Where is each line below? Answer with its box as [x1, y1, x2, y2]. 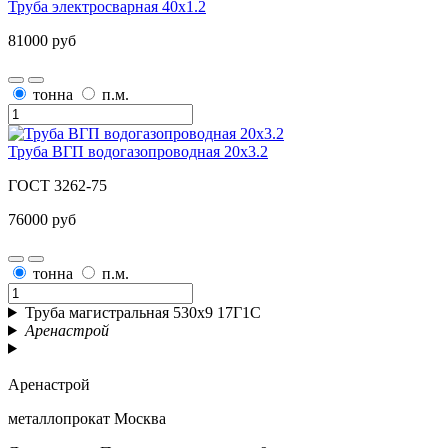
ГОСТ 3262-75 [8, 176, 107, 194]
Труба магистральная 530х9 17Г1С [24, 303, 261, 321]
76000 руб [8, 210, 76, 228]
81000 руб [8, 31, 76, 49]
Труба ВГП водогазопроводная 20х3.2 [8, 142, 268, 160]
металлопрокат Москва [8, 409, 166, 427]
